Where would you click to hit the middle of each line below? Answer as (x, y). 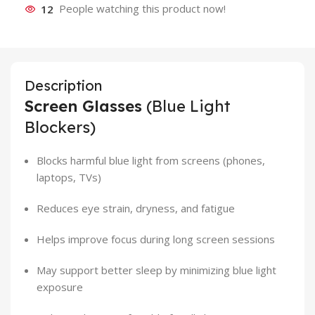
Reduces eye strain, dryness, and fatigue (136, 208)
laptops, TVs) (69, 178)
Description (63, 86)
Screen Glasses (83, 107)
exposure (60, 287)
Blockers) (60, 128)
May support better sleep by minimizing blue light (156, 270)
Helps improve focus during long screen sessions (156, 239)
